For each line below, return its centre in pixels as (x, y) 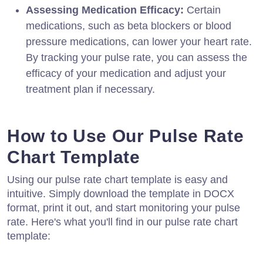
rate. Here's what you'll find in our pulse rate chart (122, 222)
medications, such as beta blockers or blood (129, 26)
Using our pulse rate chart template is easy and (117, 179)
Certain (202, 10)
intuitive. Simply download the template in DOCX (121, 193)
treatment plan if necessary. (90, 89)
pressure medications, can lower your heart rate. (139, 41)
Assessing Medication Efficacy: (105, 10)
